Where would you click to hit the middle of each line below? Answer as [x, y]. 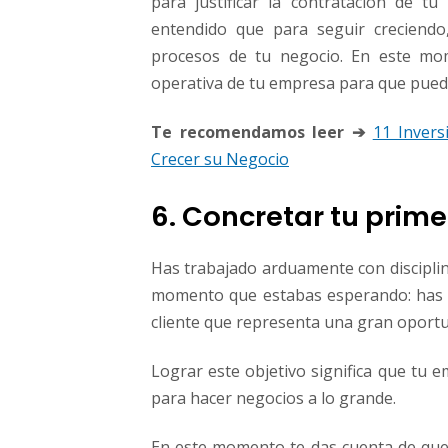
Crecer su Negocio [220, 159]
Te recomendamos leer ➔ [258, 132]
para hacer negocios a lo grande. [273, 398]
